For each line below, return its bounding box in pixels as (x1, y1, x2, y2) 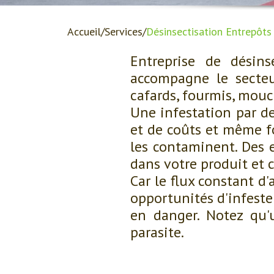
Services (105, 24, 143, 39)
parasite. (130, 223, 184, 242)
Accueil (67, 24, 101, 39)
